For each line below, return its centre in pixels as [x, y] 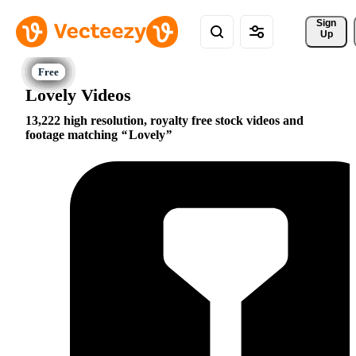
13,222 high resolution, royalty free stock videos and [164, 121]
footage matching [73, 135]
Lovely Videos [78, 95]
